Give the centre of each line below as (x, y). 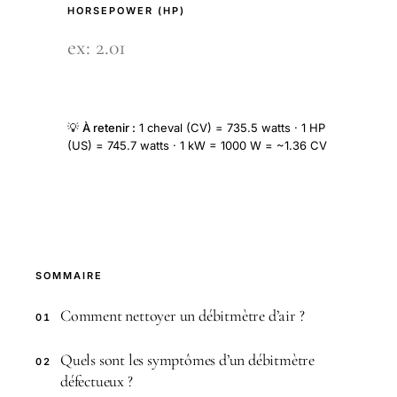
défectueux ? (97, 381)
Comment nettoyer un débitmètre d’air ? (183, 315)
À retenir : (109, 128)
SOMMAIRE (69, 276)
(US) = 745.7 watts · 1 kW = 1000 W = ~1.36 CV (197, 145)
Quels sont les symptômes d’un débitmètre (188, 360)
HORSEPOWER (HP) (126, 11)
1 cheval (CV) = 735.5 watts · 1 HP (230, 128)
